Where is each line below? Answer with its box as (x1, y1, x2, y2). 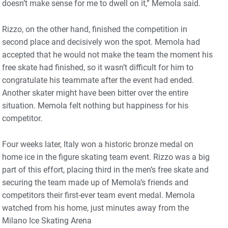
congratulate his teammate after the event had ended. (2, 75, 194, 85)
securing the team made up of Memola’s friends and (2, 177, 188, 187)
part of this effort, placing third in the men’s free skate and (2, 164, 209, 175)
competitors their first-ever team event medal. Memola (2, 190, 195, 200)
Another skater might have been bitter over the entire (2, 88, 188, 98)
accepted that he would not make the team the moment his (2, 49, 213, 60)
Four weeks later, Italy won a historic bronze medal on (2, 139, 193, 149)
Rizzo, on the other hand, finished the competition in (2, 24, 187, 34)
